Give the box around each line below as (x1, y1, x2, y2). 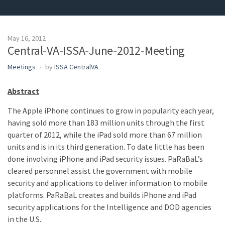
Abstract (8, 86, 39, 96)
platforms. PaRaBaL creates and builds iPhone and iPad (8, 190, 196, 200)
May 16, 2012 (8, 34, 46, 43)
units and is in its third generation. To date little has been (8, 142, 204, 152)
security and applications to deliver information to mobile (8, 178, 207, 188)
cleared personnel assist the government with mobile (8, 166, 192, 176)
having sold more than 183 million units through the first (8, 118, 204, 128)
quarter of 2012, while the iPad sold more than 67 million (8, 130, 202, 140)
